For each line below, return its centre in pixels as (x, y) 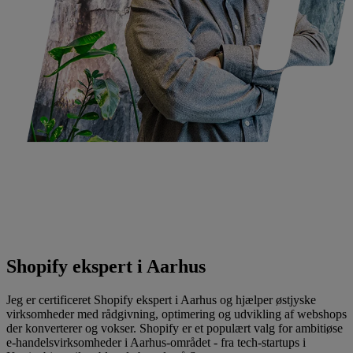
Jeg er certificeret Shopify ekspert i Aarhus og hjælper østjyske (161, 299)
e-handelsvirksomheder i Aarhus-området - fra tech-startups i (156, 342)
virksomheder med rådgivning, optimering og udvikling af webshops (176, 314)
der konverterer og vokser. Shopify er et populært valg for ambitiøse (175, 328)
